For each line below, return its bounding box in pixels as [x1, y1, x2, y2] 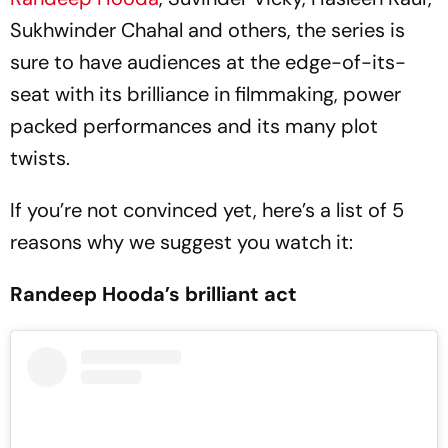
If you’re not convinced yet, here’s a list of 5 [10, 197, 404, 223]
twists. [10, 145, 75, 171]
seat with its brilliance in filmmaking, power [10, 81, 401, 107]
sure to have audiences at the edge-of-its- [10, 49, 406, 75]
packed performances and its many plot [10, 113, 378, 139]
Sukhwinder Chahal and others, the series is [10, 17, 405, 43]
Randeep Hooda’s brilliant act [10, 281, 297, 307]
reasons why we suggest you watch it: [10, 229, 353, 255]
